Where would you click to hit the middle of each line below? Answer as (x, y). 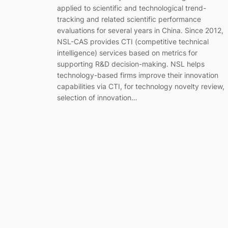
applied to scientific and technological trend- (132, 8)
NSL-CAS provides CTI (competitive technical (133, 42)
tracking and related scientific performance (129, 19)
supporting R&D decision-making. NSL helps (131, 64)
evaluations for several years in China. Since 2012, (140, 31)
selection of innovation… (97, 98)
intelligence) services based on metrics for (127, 53)
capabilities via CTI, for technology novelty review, (141, 87)
